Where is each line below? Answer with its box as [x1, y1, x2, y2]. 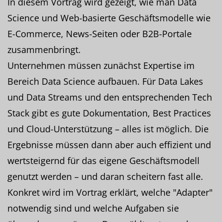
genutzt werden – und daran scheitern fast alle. [7, 170, 203, 182]
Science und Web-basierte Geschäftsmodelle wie [7, 11, 211, 24]
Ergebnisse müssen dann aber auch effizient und [7, 138, 211, 151]
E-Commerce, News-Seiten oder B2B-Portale [7, 27, 192, 40]
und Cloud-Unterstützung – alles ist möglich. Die [7, 122, 209, 135]
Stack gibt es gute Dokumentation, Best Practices [7, 107, 211, 119]
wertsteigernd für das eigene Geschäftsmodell [7, 154, 200, 166]
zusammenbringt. [7, 43, 81, 55]
